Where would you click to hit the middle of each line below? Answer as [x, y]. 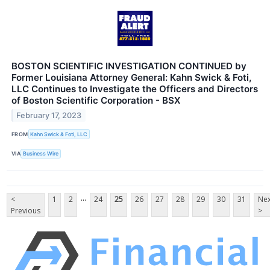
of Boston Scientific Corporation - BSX [96, 101]
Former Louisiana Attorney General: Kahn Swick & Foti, [131, 78]
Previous [26, 210]
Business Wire [41, 154]
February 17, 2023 [49, 116]
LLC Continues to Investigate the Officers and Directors [135, 89]
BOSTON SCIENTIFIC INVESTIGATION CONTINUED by [129, 66]
